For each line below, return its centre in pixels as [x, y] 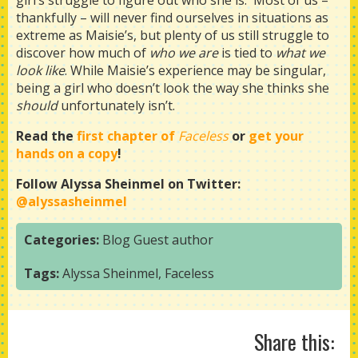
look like [40, 70]
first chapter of [127, 136]
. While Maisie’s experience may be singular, [195, 70]
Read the [46, 136]
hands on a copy [67, 153]
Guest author [173, 240]
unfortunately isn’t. [116, 105]
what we [300, 53]
